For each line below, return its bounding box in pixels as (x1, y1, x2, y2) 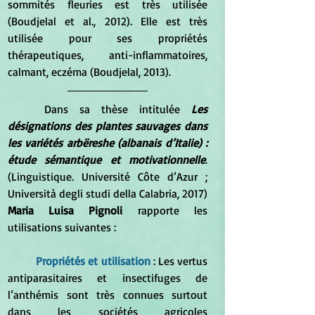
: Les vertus (150, 254, 208, 269)
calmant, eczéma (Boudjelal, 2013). (8, 65, 176, 79)
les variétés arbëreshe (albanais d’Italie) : (8, 136, 207, 150)
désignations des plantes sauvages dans (8, 119, 207, 134)
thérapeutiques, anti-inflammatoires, (8, 48, 207, 63)
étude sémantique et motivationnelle (8, 153, 205, 167)
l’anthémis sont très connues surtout (8, 288, 207, 302)
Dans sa (44, 102, 101, 117)
